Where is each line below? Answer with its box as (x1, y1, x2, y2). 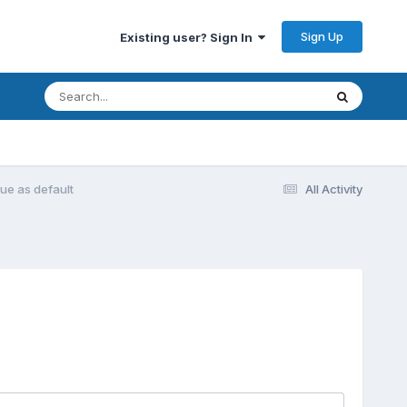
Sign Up (301, 28, 344, 44)
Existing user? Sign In (120, 29, 259, 45)
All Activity (305, 181, 363, 196)
